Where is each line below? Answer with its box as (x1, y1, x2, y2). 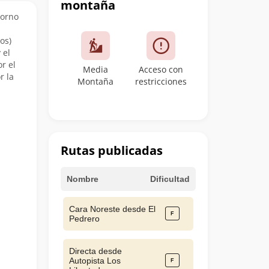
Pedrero (69, 214, 100, 223)
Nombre (67, 174, 98, 184)
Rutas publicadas (61, 142, 163, 159)
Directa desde (69, 246, 122, 256)
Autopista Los (69, 256, 121, 265)
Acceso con (138, 64, 183, 75)
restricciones (134, 76, 187, 87)
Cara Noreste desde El (69, 204, 156, 214)
